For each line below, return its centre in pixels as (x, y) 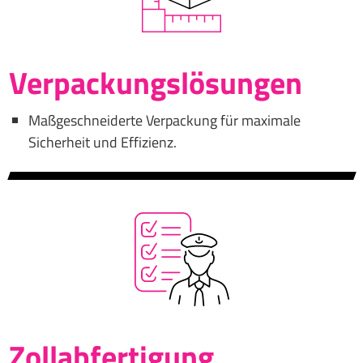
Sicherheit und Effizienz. (102, 142)
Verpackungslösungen (155, 82)
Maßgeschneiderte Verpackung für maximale (164, 120)
